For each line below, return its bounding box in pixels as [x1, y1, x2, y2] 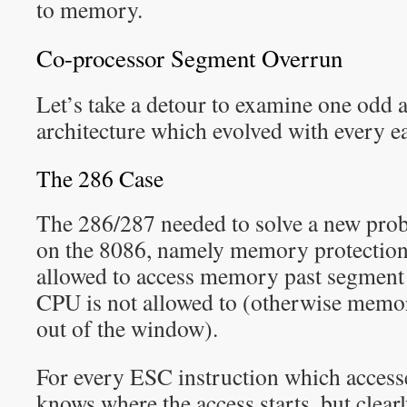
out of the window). [36, 313, 218, 343]
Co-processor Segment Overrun [36, 42, 342, 74]
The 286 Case [36, 163, 164, 194]
